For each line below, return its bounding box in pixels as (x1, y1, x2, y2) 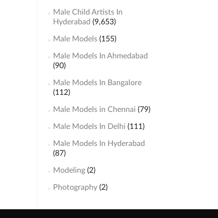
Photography (53, 183, 97, 191)
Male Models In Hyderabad (53, 140, 145, 147)
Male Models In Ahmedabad (53, 52, 148, 60)
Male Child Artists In (53, 8, 123, 16)
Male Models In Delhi (53, 123, 126, 130)
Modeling (53, 166, 85, 174)
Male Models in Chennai (53, 106, 136, 113)
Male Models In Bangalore (53, 79, 142, 87)
